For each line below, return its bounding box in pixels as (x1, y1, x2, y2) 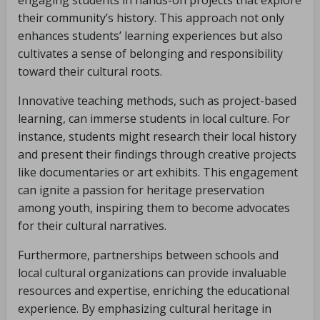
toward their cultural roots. (18, 64, 162, 79)
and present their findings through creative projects (18, 146, 296, 162)
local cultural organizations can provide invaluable (18, 265, 286, 281)
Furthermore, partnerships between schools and (18, 247, 279, 263)
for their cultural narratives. (18, 218, 166, 234)
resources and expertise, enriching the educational (18, 283, 289, 299)
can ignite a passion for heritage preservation (18, 182, 264, 198)
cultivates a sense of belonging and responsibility (18, 46, 283, 61)
